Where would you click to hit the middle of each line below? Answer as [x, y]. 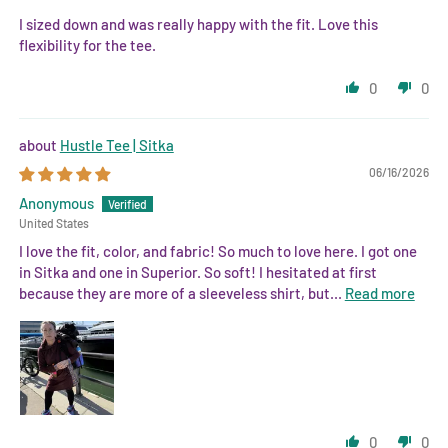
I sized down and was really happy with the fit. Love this [198, 23]
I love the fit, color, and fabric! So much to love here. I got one [217, 250]
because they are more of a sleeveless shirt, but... [181, 292]
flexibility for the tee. [87, 44]
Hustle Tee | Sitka [116, 144]
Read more [379, 292]
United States [53, 222]
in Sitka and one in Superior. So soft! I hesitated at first [197, 271]
